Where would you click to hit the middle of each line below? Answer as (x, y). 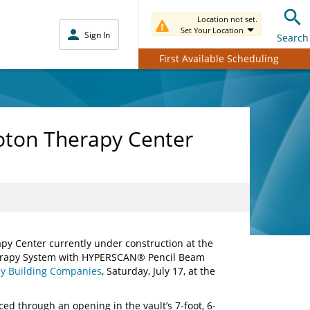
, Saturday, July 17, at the (158, 271)
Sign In (97, 35)
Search (293, 37)
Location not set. (227, 19)
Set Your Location (212, 30)
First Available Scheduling (219, 58)
